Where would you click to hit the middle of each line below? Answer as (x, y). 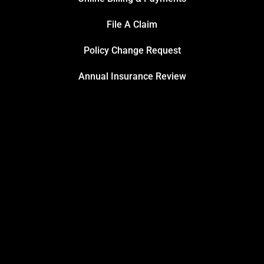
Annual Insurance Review (132, 76)
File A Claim (132, 24)
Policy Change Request (132, 50)
